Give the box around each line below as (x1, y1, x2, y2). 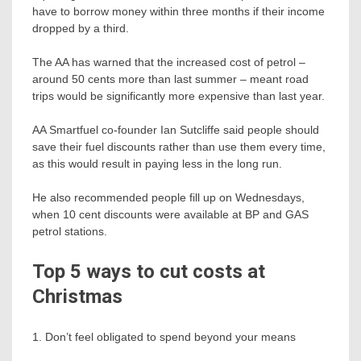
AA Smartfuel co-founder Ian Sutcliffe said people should (32, 122, 319, 136)
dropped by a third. (32, 21, 129, 35)
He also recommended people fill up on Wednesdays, (32, 190, 305, 204)
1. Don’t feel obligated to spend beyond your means (32, 330, 296, 343)
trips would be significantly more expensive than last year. (32, 89, 325, 102)
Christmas (32, 284, 122, 308)
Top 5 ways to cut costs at (32, 259, 265, 283)
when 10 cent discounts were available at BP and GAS (32, 207, 309, 221)
